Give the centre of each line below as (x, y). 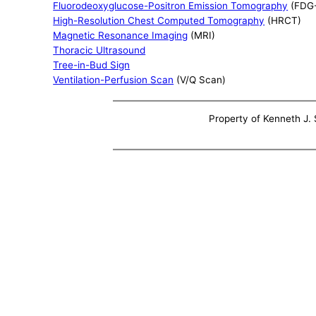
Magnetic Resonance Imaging (121, 35)
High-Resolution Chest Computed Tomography (159, 20)
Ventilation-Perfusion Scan (114, 79)
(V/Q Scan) (200, 79)
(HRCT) (283, 20)
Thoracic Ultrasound (99, 50)
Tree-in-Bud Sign (92, 65)
